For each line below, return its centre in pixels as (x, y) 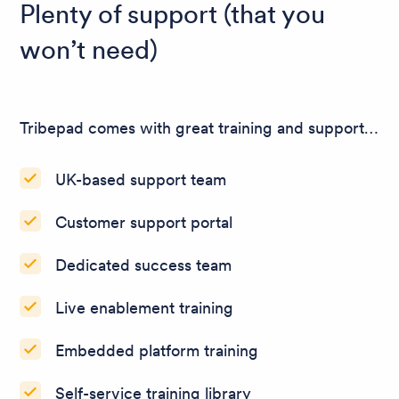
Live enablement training (144, 307)
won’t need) (89, 49)
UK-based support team (141, 179)
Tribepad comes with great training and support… (199, 127)
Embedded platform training (157, 350)
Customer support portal (144, 222)
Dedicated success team (143, 265)
